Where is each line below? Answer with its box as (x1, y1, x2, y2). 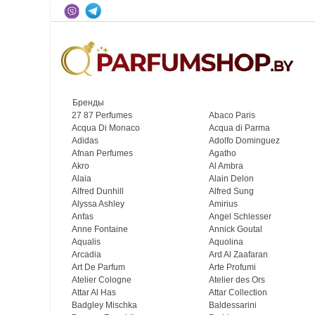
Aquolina (209, 237, 243, 247)
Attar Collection (209, 288, 267, 297)
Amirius (209, 199, 238, 209)
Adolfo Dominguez (209, 136, 280, 146)
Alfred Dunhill (72, 186, 124, 196)
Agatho (209, 148, 236, 158)
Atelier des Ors (209, 275, 265, 285)
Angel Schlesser (209, 212, 271, 221)
